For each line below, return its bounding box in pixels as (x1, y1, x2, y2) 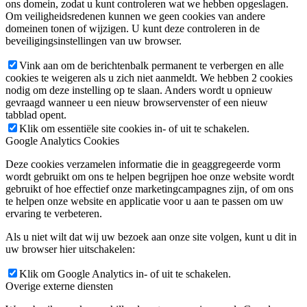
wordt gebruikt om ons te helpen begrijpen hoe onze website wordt (5, 170, 294, 182)
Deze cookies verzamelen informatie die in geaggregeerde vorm (5, 158, 280, 170)
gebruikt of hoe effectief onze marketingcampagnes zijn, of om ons (5, 182, 293, 195)
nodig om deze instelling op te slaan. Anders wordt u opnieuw (5, 84, 273, 96)
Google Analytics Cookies (5, 134, 119, 147)
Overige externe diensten (5, 280, 113, 292)
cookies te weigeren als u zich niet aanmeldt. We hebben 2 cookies (5, 71, 293, 84)
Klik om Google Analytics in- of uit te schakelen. (19, 267, 231, 280)
